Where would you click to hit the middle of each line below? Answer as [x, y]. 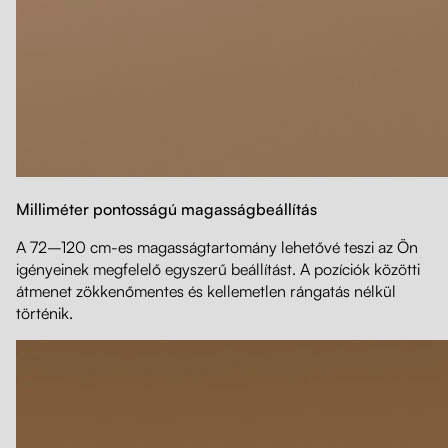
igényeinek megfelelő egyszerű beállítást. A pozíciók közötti [218, 269]
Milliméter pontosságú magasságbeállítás [168, 209]
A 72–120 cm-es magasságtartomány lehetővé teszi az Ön [217, 247]
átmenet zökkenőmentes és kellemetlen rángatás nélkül [206, 291]
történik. [44, 313]
